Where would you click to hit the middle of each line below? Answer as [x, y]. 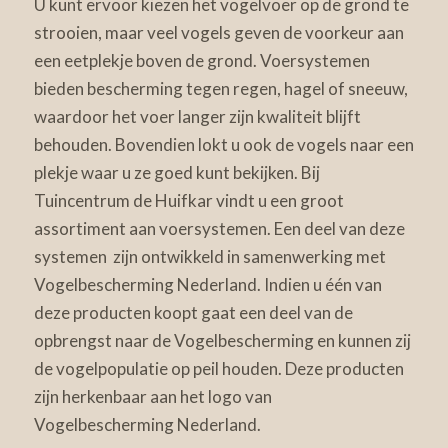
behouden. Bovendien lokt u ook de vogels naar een [223, 145]
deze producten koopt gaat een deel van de [193, 313]
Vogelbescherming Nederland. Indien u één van [207, 285]
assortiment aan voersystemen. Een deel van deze [219, 229]
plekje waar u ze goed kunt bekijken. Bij [176, 173]
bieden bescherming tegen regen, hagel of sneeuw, [220, 89]
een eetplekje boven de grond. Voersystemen [201, 61]
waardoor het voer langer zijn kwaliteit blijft [197, 117]
